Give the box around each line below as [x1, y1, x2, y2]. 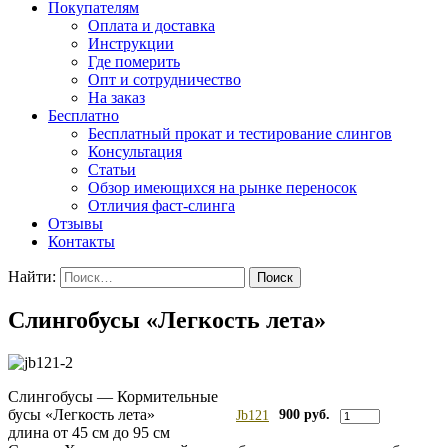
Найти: [8, 267, 56, 285]
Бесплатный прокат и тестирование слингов [88, 124, 392, 142]
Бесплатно [48, 106, 119, 124]
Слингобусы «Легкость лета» [8, 307, 326, 334]
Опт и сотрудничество [88, 70, 241, 88]
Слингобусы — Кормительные [8, 388, 218, 406]
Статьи [88, 160, 136, 178]
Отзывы [48, 214, 103, 232]
